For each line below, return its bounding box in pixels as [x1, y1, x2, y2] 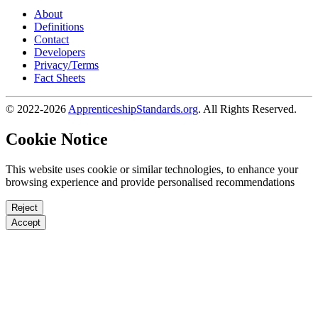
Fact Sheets [34, 71, 85, 84]
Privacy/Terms [34, 58, 99, 71]
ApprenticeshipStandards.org [68, 102, 198, 115]
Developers [34, 45, 85, 58]
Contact [34, 33, 69, 45]
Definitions [34, 20, 84, 33]
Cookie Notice [6, 129, 108, 148]
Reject [11, 202, 38, 213]
